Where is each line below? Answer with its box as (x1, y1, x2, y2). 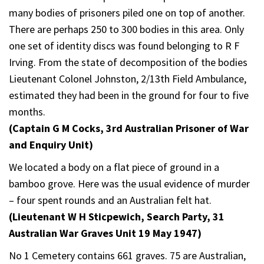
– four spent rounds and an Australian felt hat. (9, 193, 212, 207)
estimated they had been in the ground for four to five (9, 88, 249, 102)
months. (9, 104, 45, 118)
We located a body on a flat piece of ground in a (9, 160, 219, 174)
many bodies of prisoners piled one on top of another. (9, 5, 245, 19)
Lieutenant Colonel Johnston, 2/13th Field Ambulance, (9, 71, 246, 85)
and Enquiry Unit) (9, 137, 93, 151)
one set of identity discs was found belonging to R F (9, 38, 239, 52)
